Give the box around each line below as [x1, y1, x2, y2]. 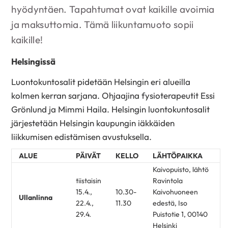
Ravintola [153, 176, 183, 186]
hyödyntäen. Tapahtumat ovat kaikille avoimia [11, 3, 215, 16]
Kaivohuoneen [153, 187, 198, 197]
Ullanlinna [19, 193, 52, 203]
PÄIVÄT [76, 151, 101, 161]
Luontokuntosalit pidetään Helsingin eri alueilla [11, 76, 191, 88]
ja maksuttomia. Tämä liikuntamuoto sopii [11, 18, 194, 31]
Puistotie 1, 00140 [153, 210, 208, 219]
